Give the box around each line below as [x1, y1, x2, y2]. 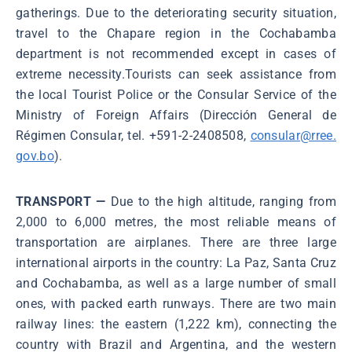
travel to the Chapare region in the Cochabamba [16, 26, 336, 42]
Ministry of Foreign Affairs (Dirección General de [16, 108, 336, 123]
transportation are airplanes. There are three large [16, 235, 336, 251]
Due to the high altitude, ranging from [105, 194, 336, 210]
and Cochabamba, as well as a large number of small [16, 276, 336, 291]
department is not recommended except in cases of [16, 46, 336, 62]
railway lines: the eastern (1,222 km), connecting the [16, 317, 336, 332]
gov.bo [16, 148, 54, 164]
